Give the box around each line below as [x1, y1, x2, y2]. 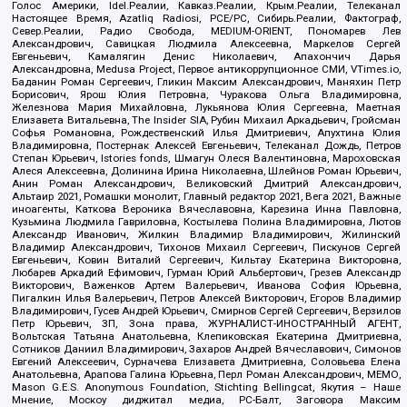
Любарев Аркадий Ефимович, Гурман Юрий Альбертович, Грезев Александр [12, 265, 401, 279]
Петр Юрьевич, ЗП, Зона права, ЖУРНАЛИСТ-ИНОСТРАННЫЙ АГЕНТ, [12, 316, 401, 330]
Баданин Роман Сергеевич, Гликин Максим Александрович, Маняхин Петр [12, 74, 401, 88]
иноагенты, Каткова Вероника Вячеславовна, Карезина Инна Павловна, [12, 202, 401, 215]
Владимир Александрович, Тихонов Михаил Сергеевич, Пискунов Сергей [12, 240, 401, 253]
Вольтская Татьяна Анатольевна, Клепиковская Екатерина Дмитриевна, [12, 329, 401, 342]
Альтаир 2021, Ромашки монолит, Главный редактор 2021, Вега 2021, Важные [12, 189, 401, 203]
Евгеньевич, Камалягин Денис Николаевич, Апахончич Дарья [12, 49, 401, 63]
